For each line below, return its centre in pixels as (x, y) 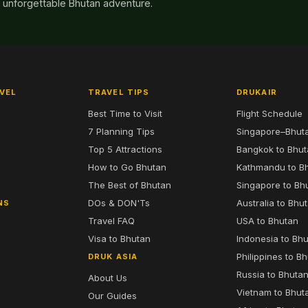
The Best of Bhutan (130, 185)
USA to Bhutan (267, 221)
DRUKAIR (257, 92)
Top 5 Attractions (125, 149)
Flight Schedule (269, 113)
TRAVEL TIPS (119, 92)
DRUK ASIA (113, 256)
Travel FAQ (111, 221)
